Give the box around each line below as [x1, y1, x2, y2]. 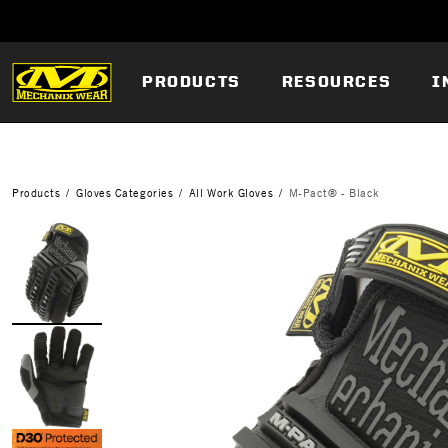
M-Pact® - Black [288, 185, 380, 200]
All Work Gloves [188, 185, 274, 200]
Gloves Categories [75, 185, 174, 200]
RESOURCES [281, 72, 392, 91]
